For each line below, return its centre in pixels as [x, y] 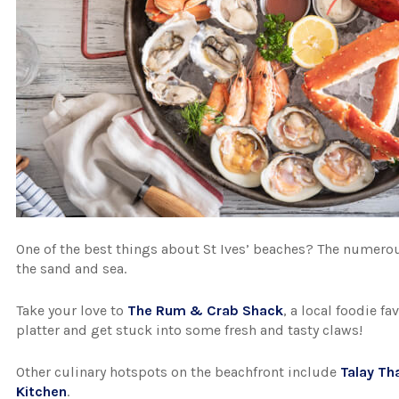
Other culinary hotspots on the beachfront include [179, 372]
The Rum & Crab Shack [206, 310]
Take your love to [72, 310]
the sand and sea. [72, 269]
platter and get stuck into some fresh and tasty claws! [190, 330]
